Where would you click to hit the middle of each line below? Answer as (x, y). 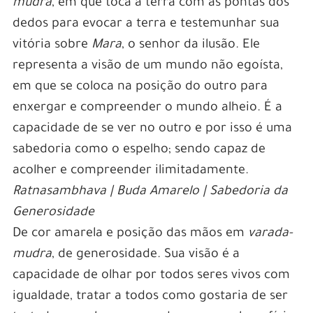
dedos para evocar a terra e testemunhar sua (146, 24)
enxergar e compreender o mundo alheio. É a (147, 108)
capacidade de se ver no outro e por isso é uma (152, 129)
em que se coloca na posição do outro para (140, 87)
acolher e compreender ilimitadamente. (130, 171)
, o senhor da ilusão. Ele (190, 45)
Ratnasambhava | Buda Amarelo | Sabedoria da (150, 192)
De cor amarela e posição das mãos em (130, 234)
